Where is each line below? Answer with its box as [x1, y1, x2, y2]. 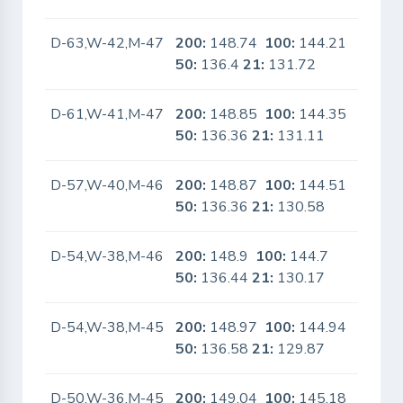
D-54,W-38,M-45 [50, 318, 165, 337]
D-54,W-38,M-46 [50, 246, 165, 266]
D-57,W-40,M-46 [50, 175, 165, 195]
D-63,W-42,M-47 [50, 33, 165, 53]
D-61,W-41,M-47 [50, 104, 165, 124]
